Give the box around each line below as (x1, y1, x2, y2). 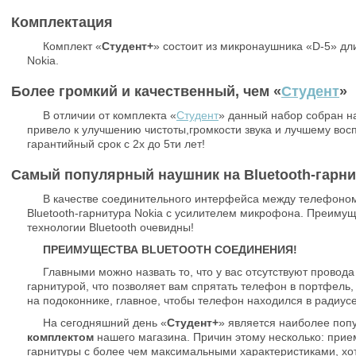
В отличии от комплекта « (43, 109, 176, 122)
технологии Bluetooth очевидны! (27, 221, 194, 234)
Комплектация (11, 14, 113, 30)
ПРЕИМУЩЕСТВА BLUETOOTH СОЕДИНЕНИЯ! (43, 243, 297, 256)
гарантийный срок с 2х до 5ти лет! (27, 137, 205, 150)
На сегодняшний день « (43, 316, 167, 329)
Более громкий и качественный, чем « (11, 83, 281, 99)
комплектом (27, 331, 94, 343)
